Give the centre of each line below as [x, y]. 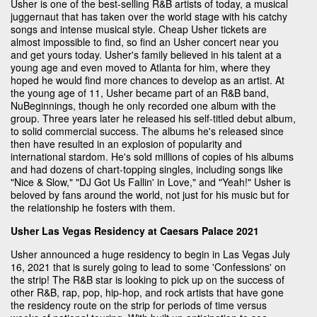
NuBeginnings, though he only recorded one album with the [143, 105]
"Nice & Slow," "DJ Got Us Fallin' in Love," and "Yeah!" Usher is [151, 181]
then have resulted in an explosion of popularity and [126, 143]
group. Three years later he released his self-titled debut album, [153, 118]
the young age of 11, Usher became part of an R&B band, [140, 92]
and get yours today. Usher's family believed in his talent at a [146, 54]
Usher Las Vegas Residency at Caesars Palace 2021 [135, 230]
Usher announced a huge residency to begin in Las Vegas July [150, 254]
